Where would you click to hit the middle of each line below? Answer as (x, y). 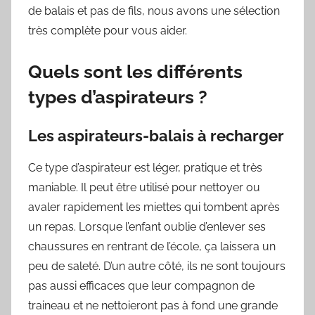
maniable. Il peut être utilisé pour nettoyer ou (144, 187)
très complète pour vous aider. (108, 31)
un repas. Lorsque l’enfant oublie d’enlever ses (147, 226)
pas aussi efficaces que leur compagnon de (141, 285)
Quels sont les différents (135, 72)
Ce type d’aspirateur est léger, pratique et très (145, 167)
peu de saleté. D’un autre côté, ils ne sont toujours (157, 266)
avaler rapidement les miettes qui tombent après (154, 207)
